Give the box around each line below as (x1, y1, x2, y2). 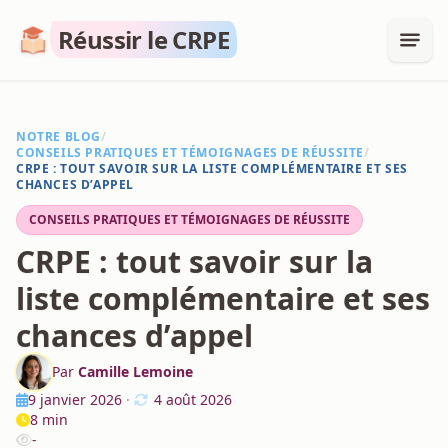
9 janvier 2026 (28, 390, 122, 409)
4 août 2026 (154, 390, 232, 409)
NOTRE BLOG (16, 128, 101, 145)
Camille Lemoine (78, 362, 193, 381)
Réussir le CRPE (58, 23, 229, 56)
